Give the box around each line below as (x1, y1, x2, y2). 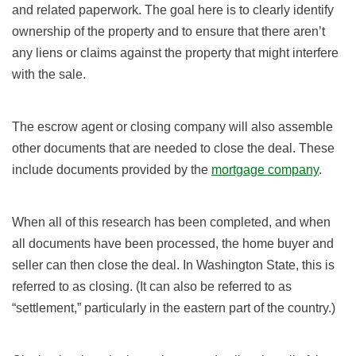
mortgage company (211, 163, 319, 177)
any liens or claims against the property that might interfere (12, 46, 339, 60)
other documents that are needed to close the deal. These (12, 141, 335, 156)
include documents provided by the (12, 163, 211, 177)
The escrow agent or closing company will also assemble (12, 120, 333, 134)
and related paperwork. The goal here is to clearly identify (12, 3, 334, 17)
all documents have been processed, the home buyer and (12, 237, 334, 251)
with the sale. (12, 68, 86, 82)
